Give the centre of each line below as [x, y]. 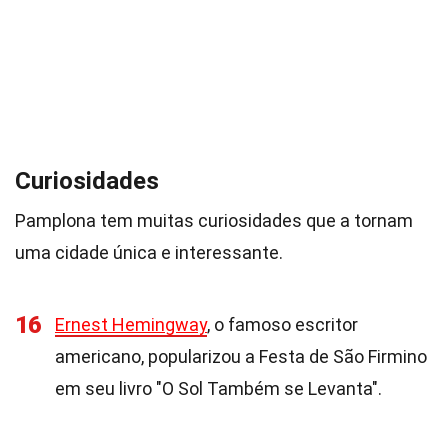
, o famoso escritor [282, 324]
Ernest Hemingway [131, 324]
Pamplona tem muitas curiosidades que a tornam [214, 220]
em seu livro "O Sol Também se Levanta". [218, 388]
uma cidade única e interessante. [149, 252]
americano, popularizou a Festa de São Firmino [241, 356]
